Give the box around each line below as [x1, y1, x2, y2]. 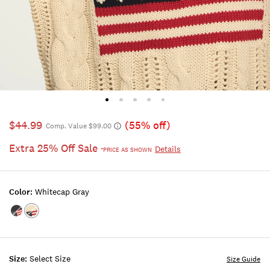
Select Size [30, 253, 71, 265]
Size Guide [227, 254, 260, 265]
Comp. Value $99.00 [46, 121, 111, 131]
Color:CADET [16, 210, 72, 223]
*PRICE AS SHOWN [101, 146, 152, 155]
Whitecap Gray [35, 186, 89, 198]
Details [155, 143, 181, 155]
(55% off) [125, 119, 171, 133]
